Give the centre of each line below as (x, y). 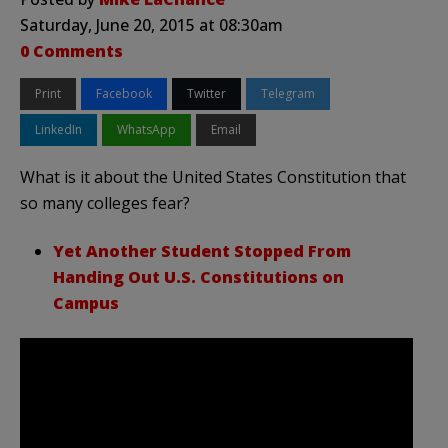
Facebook (124, 93)
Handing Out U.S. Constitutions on (198, 276)
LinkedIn (58, 129)
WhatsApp (146, 129)
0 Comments (71, 50)
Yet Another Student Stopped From (202, 250)
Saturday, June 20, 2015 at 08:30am (151, 24)
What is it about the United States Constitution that (213, 176)
